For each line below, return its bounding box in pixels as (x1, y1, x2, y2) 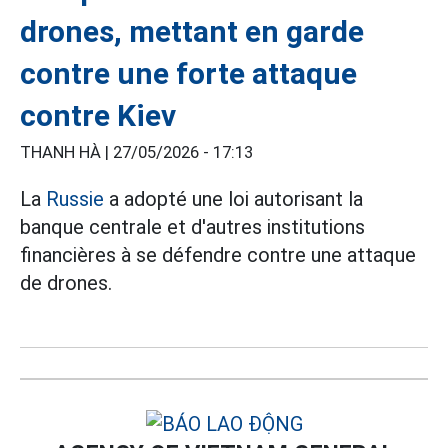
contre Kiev (20, 97, 176, 133)
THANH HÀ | (20, 142, 113, 162)
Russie (46, 186, 104, 211)
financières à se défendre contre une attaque (20, 242, 416, 267)
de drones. (20, 270, 112, 295)
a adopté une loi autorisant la (104, 186, 363, 211)
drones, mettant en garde (20, 13, 364, 49)
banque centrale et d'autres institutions (20, 214, 365, 239)
